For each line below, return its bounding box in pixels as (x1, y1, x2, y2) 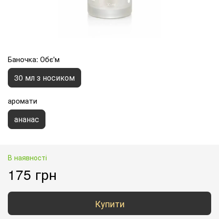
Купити (94, 197, 125, 210)
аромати (8, 95, 37, 106)
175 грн (8, 164, 57, 184)
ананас (14, 113, 39, 125)
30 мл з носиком (14, 71, 75, 83)
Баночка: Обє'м (8, 53, 60, 64)
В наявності (8, 152, 47, 162)
